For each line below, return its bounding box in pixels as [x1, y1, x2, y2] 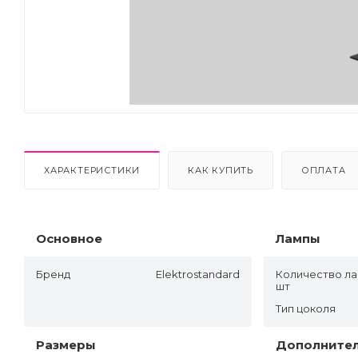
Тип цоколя [275, 301, 336, 315]
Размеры [36, 336, 96, 352]
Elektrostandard [155, 267, 240, 280]
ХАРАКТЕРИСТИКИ [44, 164, 141, 176]
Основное [36, 230, 102, 246]
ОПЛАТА [300, 164, 346, 176]
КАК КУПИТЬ [188, 164, 254, 176]
